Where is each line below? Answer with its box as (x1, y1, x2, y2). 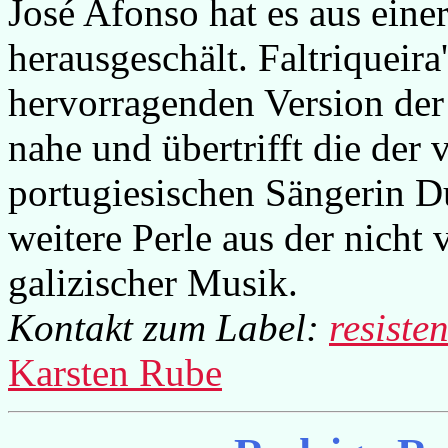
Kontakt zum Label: (8, 306, 329, 349)
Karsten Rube (8, 351, 222, 394)
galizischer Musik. (8, 261, 298, 304)
